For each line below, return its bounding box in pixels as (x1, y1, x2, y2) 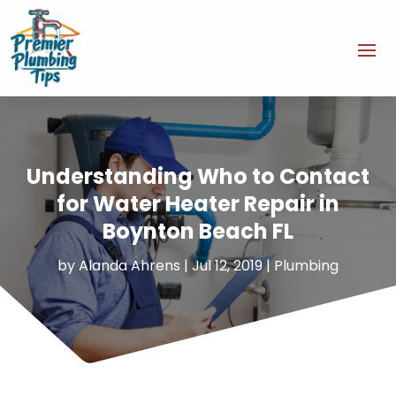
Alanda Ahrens (79, 255, 180, 277)
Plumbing (274, 255, 339, 277)
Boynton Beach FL (103, 217, 293, 247)
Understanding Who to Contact (27, 162, 369, 192)
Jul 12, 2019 (192, 255, 263, 277)
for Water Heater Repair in (57, 189, 339, 219)
